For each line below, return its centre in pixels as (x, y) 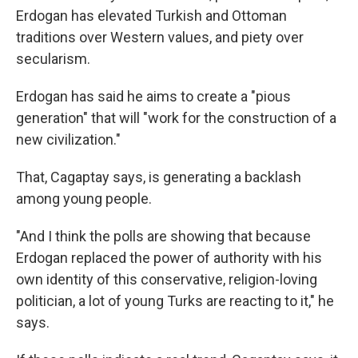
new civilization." (68, 139)
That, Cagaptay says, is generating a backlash (159, 177)
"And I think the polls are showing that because (163, 236)
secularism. (53, 59)
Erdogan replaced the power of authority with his (169, 258)
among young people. (84, 199)
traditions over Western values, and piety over (160, 37)
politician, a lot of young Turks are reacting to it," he (175, 301)
